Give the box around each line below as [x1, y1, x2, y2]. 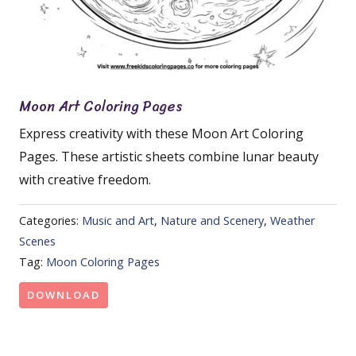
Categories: [19, 213, 82, 229]
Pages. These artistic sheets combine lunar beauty [19, 148, 319, 165]
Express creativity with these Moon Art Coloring [19, 125, 304, 142]
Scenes [19, 234, 56, 250]
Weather [270, 213, 315, 229]
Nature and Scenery [161, 213, 264, 229]
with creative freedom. [19, 171, 151, 188]
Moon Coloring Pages [46, 254, 160, 270]
